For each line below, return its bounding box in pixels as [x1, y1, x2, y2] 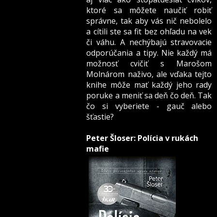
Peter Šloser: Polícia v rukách [86, 133, 199, 144]
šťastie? [86, 111, 114, 123]
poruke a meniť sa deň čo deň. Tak [86, 90, 212, 101]
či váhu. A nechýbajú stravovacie [86, 37, 212, 48]
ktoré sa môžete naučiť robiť [86, 5, 212, 16]
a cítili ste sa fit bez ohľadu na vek [86, 26, 212, 37]
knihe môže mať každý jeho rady [86, 79, 212, 91]
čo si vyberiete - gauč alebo [86, 101, 212, 112]
